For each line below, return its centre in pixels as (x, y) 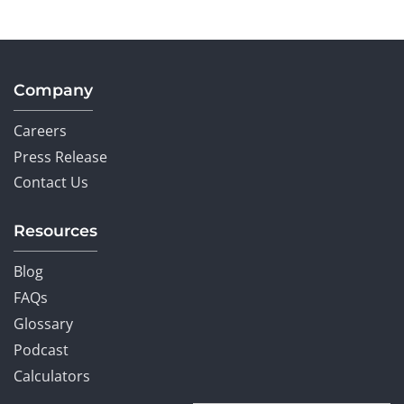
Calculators (52, 376)
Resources (55, 231)
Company (53, 89)
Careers (40, 130)
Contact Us (51, 183)
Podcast (41, 349)
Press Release (60, 156)
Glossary (43, 324)
